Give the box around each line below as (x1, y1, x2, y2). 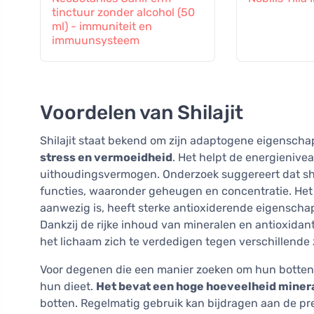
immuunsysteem (52, 34, 139, 48)
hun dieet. (40, 280, 96, 294)
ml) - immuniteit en (52, 20, 152, 34)
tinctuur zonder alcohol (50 (52, 6, 195, 20)
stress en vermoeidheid (40, 151, 172, 165)
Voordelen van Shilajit (40, 101, 243, 125)
